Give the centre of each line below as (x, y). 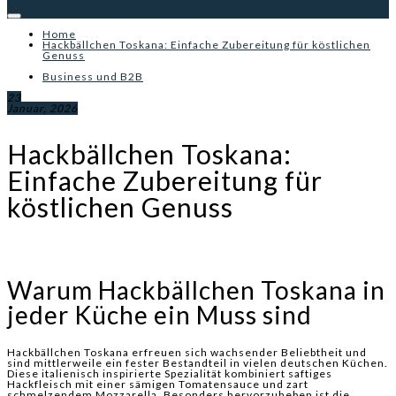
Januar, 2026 (42, 108)
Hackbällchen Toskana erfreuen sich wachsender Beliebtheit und (187, 353)
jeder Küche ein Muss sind (160, 315)
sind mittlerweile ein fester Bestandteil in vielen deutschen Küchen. (198, 363)
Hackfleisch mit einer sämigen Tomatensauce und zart (158, 385)
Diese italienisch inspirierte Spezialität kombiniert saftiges (170, 374)
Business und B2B (93, 76)
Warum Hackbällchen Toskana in (196, 290)
